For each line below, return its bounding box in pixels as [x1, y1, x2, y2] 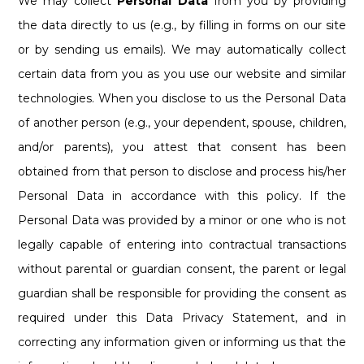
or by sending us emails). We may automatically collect [18, 41, 346, 57]
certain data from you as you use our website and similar [18, 66, 346, 81]
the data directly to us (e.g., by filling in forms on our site [18, 17, 346, 32]
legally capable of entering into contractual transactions [18, 236, 346, 252]
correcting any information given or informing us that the [18, 334, 346, 349]
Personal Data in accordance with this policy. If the [18, 188, 346, 203]
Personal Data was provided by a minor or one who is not [18, 212, 346, 227]
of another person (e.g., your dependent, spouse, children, [18, 115, 346, 130]
